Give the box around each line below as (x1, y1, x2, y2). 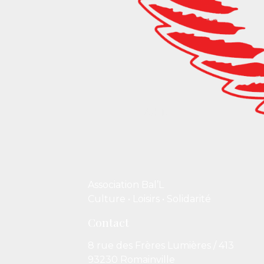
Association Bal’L (88, 179, 164, 191)
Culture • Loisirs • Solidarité (88, 193, 212, 205)
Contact (88, 214, 130, 230)
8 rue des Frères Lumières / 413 (88, 240, 235, 252)
